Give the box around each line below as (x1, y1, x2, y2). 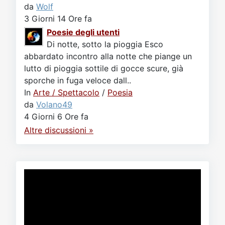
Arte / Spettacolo (33, 87, 99, 97)
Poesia (107, 87, 133, 97)
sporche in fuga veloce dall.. (24, 75, 131, 85)
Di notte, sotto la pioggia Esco (47, 39, 163, 49)
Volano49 (36, 99, 72, 109)
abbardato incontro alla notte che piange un (24, 51, 192, 61)
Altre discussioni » (24, 125, 93, 135)
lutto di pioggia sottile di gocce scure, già (24, 63, 183, 73)
